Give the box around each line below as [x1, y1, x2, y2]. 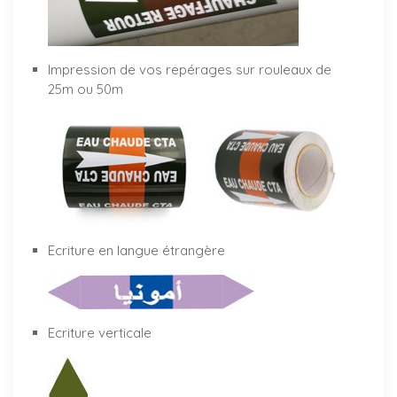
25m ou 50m [48, 80, 123, 97]
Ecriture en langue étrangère [48, 242, 225, 260]
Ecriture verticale [48, 324, 152, 342]
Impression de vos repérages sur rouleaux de [48, 60, 331, 78]
